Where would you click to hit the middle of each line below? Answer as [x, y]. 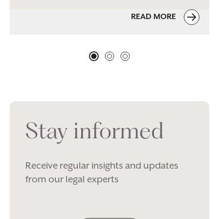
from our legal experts [72, 180]
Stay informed [95, 130]
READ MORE [154, 17]
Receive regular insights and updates [102, 166]
